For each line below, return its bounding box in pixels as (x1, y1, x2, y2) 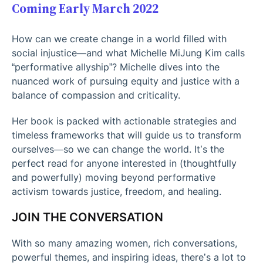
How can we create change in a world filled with (12, 32, 227, 45)
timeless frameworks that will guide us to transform (12, 129, 241, 141)
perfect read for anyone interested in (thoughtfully (12, 157, 237, 169)
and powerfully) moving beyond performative (12, 171, 215, 183)
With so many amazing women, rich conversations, (12, 237, 237, 249)
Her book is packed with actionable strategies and (12, 114, 237, 127)
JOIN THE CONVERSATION (12, 210, 166, 224)
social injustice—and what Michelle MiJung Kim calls (12, 46, 245, 59)
